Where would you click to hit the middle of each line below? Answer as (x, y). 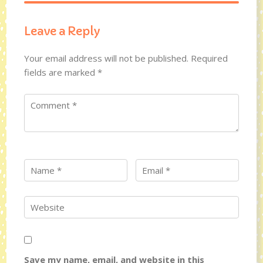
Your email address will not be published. (107, 58)
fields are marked (61, 72)
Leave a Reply (62, 31)
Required (210, 58)
